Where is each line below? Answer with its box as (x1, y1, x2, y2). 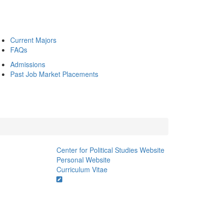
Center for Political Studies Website (56, 145, 164, 155)
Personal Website (56, 155, 110, 164)
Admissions (10, 59, 45, 69)
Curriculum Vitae (56, 164, 108, 174)
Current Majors (10, 35, 56, 45)
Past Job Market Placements (10, 69, 98, 79)
